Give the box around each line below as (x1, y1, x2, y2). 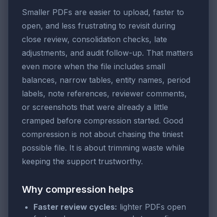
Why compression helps (22, 183, 134, 195)
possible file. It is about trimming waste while (22, 142, 185, 153)
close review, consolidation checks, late (22, 34, 167, 44)
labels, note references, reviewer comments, (22, 88, 187, 98)
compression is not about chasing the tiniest (22, 129, 183, 139)
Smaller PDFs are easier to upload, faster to (22, 7, 184, 17)
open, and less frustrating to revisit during (22, 20, 175, 31)
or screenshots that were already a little (22, 102, 168, 112)
